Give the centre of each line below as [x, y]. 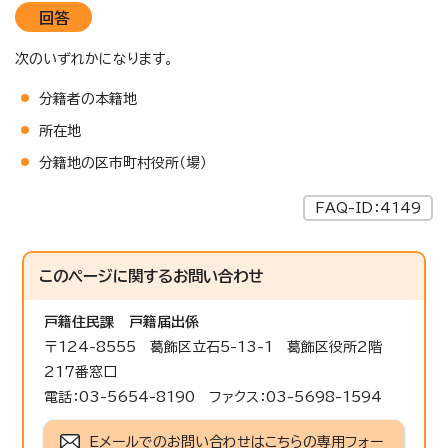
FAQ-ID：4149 [368, 207]
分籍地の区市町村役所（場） [123, 162]
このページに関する [106, 275]
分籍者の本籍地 [88, 98]
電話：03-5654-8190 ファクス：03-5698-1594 [213, 396]
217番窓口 [81, 371]
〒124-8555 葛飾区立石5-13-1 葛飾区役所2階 [220, 346]
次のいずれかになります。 [94, 58]
